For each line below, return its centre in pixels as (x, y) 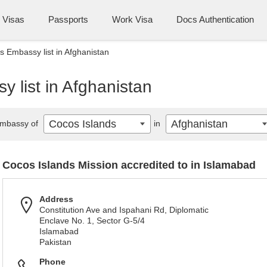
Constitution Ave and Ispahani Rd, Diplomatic (124, 210)
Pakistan (55, 242)
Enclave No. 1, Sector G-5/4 (92, 221)
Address (56, 199)
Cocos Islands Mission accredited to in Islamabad (129, 165)
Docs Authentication (215, 19)
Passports (68, 19)
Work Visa (132, 19)
